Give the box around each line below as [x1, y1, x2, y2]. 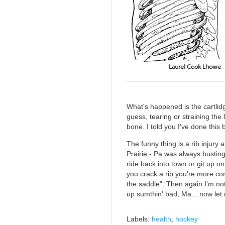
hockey [175, 215, 198, 223]
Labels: [127, 215, 152, 223]
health [152, 215, 171, 223]
